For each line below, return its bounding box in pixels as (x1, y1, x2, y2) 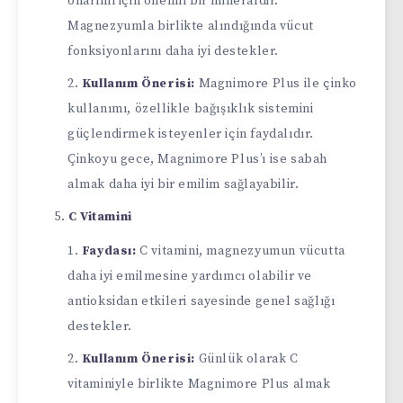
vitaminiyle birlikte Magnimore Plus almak (67, 375, 331, 392)
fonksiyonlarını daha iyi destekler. (67, 42, 280, 59)
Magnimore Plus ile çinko (195, 75, 358, 92)
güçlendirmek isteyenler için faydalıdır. (67, 125, 315, 142)
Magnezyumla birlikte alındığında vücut (67, 17, 314, 34)
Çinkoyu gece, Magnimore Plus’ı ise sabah (67, 150, 328, 167)
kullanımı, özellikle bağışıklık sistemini (67, 100, 314, 117)
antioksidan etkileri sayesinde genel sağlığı (67, 292, 336, 309)
